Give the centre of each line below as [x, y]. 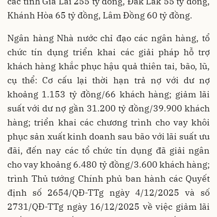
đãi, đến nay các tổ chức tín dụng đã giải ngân [108, 150]
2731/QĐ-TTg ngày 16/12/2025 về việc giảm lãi [108, 206]
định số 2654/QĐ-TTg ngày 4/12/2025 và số [108, 192]
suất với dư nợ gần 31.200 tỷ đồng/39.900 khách [108, 108]
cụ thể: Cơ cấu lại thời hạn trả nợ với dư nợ [108, 80]
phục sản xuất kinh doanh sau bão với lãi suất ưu [108, 136]
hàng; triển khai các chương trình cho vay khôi [108, 122]
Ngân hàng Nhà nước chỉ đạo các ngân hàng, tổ [108, 38]
